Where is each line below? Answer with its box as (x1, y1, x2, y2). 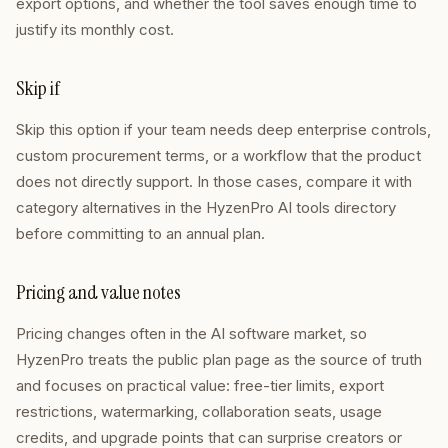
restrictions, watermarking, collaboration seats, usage (16, 402, 382, 421)
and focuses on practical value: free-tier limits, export (16, 376, 384, 395)
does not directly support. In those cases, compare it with (16, 172, 412, 191)
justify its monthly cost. (16, 20, 174, 39)
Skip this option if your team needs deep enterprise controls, (16, 120, 431, 139)
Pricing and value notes (16, 279, 181, 305)
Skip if (16, 75, 60, 101)
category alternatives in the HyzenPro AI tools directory (16, 198, 396, 217)
